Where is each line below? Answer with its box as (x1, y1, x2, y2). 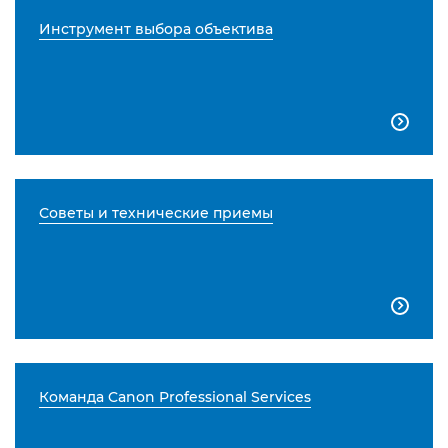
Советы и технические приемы (39, 203, 273, 222)
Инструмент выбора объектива (39, 19, 273, 38)
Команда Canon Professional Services (39, 387, 311, 406)
